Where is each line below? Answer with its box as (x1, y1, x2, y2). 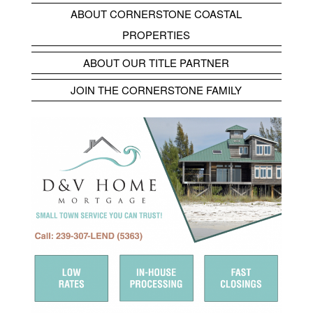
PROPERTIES (122, 27, 191, 43)
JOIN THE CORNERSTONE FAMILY (71, 82, 242, 98)
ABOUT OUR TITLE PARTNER (83, 54, 230, 70)
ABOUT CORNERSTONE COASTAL (71, 6, 242, 22)
